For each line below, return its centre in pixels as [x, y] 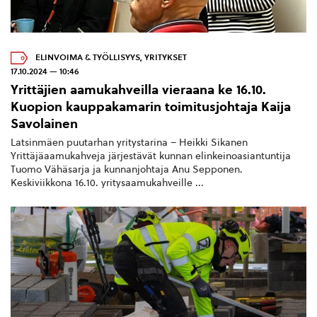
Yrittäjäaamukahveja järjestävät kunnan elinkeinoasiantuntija [151, 156]
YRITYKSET [166, 57]
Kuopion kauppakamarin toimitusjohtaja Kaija [151, 106]
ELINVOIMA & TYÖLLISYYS [88, 57]
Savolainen [44, 123]
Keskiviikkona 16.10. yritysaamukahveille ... [107, 183]
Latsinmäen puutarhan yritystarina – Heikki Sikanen [129, 143]
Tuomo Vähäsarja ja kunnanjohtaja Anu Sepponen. [127, 170]
